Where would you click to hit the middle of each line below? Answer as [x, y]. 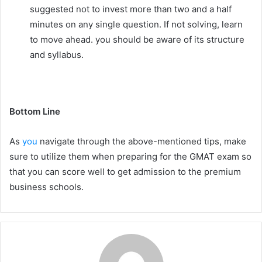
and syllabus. [57, 55]
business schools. [48, 187]
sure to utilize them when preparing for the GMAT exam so [130, 156]
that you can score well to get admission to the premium [125, 172]
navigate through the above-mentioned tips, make [142, 141]
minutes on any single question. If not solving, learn [136, 24]
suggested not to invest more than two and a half [131, 9]
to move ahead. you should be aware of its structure [137, 39]
